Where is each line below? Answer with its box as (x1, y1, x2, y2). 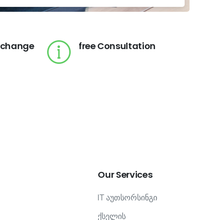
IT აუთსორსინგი (98, 192, 158, 203)
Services (116, 168, 153, 181)
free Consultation (79, 40, 156, 52)
